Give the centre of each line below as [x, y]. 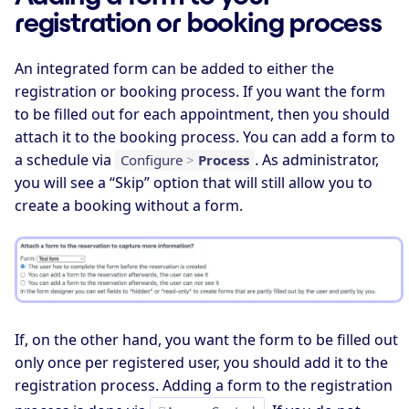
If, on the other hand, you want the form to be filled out [206, 340]
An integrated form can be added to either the [174, 68]
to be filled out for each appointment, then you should [202, 114]
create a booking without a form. [129, 205]
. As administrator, [317, 159]
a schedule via [65, 159]
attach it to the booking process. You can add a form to [205, 136]
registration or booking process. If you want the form [200, 91]
